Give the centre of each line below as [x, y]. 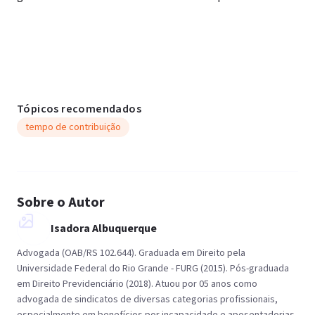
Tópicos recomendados [79, 109]
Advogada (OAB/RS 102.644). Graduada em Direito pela [131, 253]
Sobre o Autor [61, 202]
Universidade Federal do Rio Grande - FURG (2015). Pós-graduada [153, 269]
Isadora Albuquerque [104, 229]
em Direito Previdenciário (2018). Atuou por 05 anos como [137, 284]
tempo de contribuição [73, 127]
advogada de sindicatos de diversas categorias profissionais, [147, 300]
